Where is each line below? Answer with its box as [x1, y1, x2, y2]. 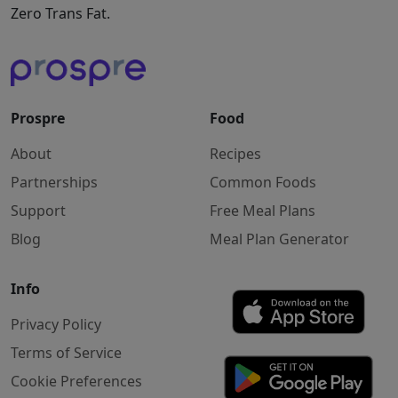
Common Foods [210, 172, 316, 193]
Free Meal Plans [210, 201, 315, 221]
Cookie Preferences [11, 371, 142, 392]
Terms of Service [11, 343, 122, 363]
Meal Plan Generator [210, 229, 349, 250]
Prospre [11, 108, 65, 129]
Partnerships [11, 172, 98, 193]
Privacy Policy [11, 314, 101, 335]
